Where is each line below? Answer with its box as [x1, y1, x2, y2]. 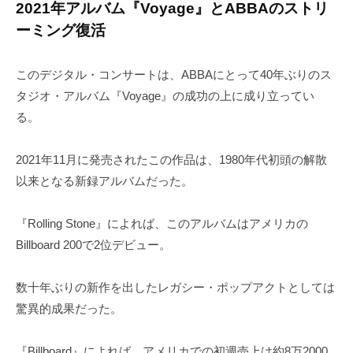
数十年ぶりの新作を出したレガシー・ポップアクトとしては [16, 281, 335, 295]
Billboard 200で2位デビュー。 [16, 238, 171, 252]
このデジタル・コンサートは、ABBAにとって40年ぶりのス [16, 68, 332, 82]
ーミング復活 [16, 21, 106, 39]
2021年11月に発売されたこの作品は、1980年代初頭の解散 [16, 153, 327, 167]
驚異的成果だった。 [16, 302, 122, 316]
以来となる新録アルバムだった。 [16, 174, 193, 188]
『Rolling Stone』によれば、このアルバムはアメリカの [16, 217, 308, 231]
